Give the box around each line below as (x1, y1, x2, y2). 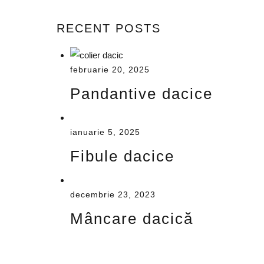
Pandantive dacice (70, 85, 213, 103)
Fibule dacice (70, 147, 174, 166)
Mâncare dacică (70, 210, 193, 228)
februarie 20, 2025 (70, 65, 150, 74)
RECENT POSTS (57, 22, 161, 35)
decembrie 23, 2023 (70, 190, 156, 199)
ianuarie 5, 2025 (70, 127, 140, 137)
